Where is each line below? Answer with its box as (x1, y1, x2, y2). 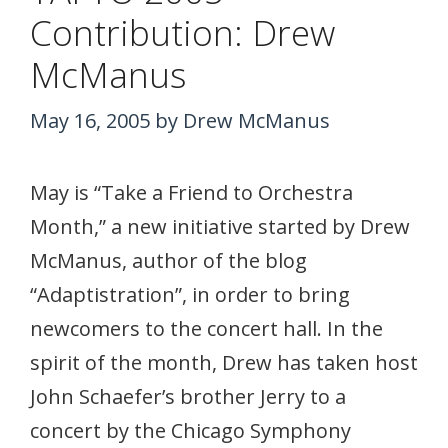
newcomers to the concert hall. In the (30, 314, 383, 342)
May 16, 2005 (30, 106, 150, 134)
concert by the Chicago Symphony (30, 416, 351, 444)
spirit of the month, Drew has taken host (30, 348, 418, 376)
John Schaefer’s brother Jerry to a (30, 382, 346, 410)
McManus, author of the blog (30, 246, 307, 274)
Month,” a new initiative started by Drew (30, 212, 410, 240)
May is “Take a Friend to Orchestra (30, 178, 353, 206)
